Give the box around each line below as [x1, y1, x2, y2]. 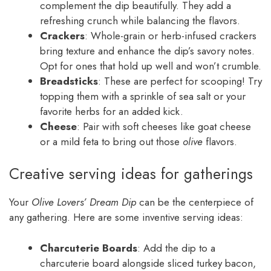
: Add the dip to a [137, 240, 215, 255]
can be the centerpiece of [136, 195, 253, 210]
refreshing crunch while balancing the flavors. [40, 13, 240, 28]
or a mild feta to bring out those [40, 134, 183, 149]
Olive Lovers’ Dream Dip [31, 195, 136, 210]
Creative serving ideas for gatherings [9, 163, 253, 185]
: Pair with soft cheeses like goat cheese [77, 119, 251, 134]
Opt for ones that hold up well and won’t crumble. [40, 58, 261, 73]
